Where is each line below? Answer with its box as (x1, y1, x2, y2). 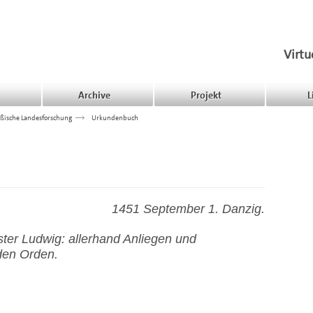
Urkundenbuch (92, 112, 138, 122)
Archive (78, 89, 110, 101)
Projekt (191, 89, 221, 101)
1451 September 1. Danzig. (112, 202, 265, 216)
